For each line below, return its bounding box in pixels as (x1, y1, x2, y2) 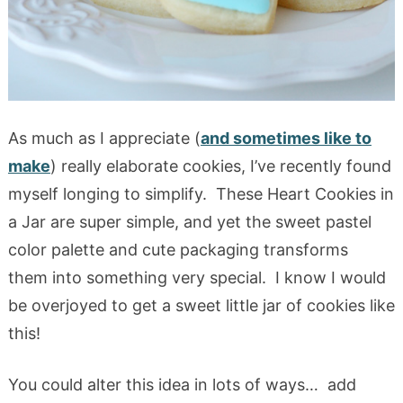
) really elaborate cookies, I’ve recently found (49, 157, 391, 176)
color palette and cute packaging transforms (7, 240, 348, 260)
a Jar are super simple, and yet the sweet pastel (7, 212, 372, 232)
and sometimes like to (200, 129, 372, 148)
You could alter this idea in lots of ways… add (7, 375, 356, 395)
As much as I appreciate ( (7, 129, 201, 148)
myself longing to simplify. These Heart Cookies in (7, 184, 394, 204)
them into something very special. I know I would (7, 268, 386, 288)
